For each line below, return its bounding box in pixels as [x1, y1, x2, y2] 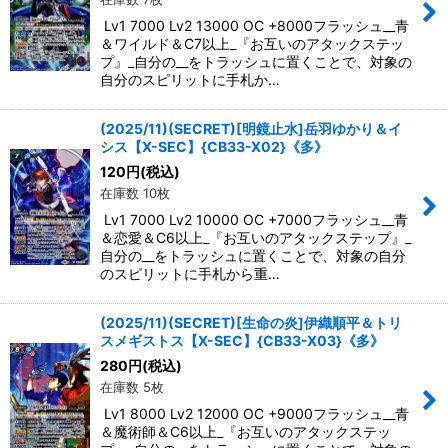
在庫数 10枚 [100, 185, 170, 202]
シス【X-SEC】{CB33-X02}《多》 [100, 138, 328, 156]
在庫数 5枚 [100, 379, 164, 396]
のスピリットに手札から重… [100, 265, 280, 283]
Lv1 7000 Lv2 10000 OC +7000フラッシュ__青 [100, 211, 408, 229]
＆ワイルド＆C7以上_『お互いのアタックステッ [100, 35, 404, 53]
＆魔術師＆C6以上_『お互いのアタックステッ [100, 423, 391, 441]
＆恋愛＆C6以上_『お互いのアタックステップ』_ [100, 229, 411, 247]
